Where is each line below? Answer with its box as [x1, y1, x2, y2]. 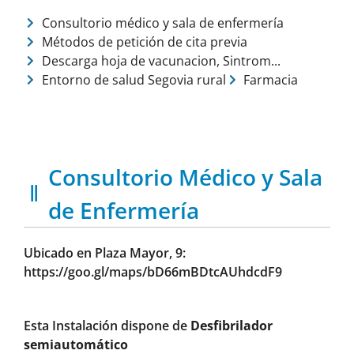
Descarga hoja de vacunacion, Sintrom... [41, 51, 281, 70]
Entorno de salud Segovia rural [41, 70, 226, 88]
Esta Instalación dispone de [24, 316, 190, 334]
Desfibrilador [190, 316, 273, 334]
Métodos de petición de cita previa [41, 32, 247, 51]
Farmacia [243, 70, 298, 88]
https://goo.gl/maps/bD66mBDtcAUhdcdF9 [24, 262, 282, 281]
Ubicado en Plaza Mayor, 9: [24, 243, 186, 262]
